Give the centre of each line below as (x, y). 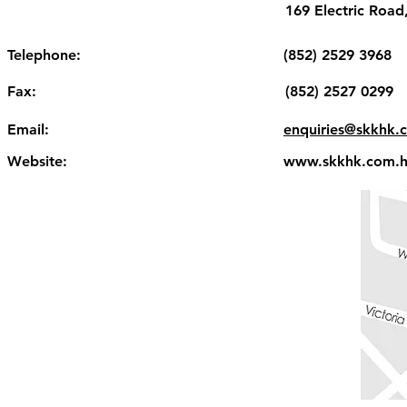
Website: (37, 161)
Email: (28, 129)
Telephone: (44, 55)
